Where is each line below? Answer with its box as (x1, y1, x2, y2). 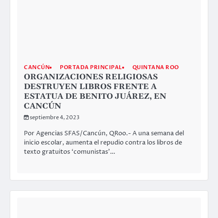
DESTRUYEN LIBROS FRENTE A (24, 82, 157, 92)
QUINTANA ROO (132, 64, 179, 72)
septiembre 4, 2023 (30, 114, 79, 122)
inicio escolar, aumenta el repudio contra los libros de (24, 138, 182, 147)
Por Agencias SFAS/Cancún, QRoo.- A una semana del (24, 129, 184, 138)
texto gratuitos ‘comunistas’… (24, 147, 115, 157)
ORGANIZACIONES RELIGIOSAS (24, 72, 158, 82)
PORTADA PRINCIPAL (60, 64, 122, 72)
